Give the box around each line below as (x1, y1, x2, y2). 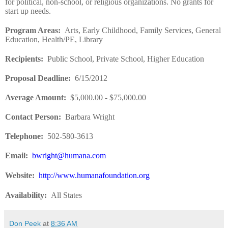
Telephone (5, 131, 41, 140)
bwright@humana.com (32, 151, 106, 160)
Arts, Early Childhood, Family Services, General (65, 25, 221, 35)
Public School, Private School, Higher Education (47, 54, 204, 63)
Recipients (5, 54, 41, 63)
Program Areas (5, 25, 58, 35)
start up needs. (5, 6, 51, 15)
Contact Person (5, 112, 59, 121)
